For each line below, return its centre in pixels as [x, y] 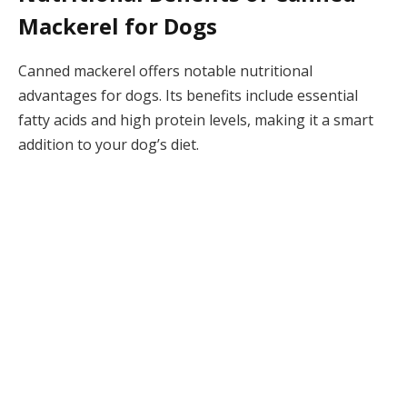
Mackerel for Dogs [118, 25]
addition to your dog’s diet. [109, 144]
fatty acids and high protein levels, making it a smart [196, 119]
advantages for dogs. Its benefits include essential [188, 95]
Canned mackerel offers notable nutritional [165, 70]
